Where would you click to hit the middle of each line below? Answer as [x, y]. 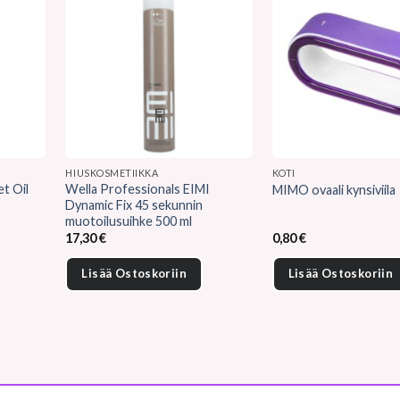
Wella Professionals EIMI [138, 188]
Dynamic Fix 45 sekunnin [134, 204]
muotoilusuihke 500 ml [129, 221]
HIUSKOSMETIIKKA [112, 172]
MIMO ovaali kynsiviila [333, 190]
